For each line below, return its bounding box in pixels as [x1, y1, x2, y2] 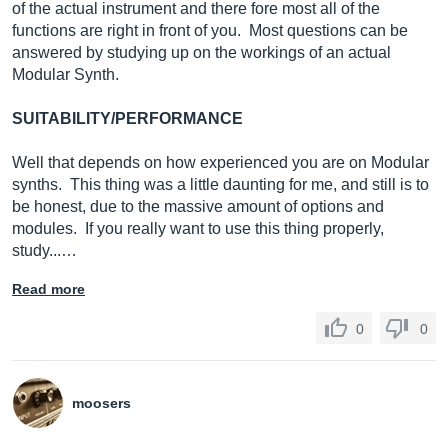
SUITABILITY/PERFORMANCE [12, 110, 243, 127]
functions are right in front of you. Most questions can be [12, 22, 408, 39]
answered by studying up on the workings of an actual [12, 44, 391, 61]
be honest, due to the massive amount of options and [12, 198, 384, 215]
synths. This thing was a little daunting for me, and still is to [12, 176, 429, 193]
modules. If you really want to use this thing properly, [12, 220, 384, 237]
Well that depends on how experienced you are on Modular [12, 154, 429, 171]
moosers [72, 395, 131, 411]
